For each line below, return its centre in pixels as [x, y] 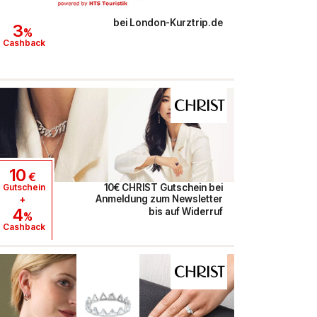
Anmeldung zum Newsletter [159, 199]
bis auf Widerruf [185, 212]
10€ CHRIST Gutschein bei [163, 188]
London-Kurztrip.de [176, 23]
